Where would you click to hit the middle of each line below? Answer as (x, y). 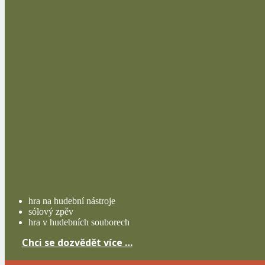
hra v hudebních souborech (79, 222)
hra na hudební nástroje (72, 201)
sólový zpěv (51, 211)
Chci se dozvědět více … (77, 242)
